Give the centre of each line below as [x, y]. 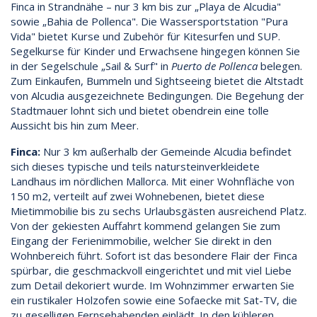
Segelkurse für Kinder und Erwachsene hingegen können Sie [155, 51]
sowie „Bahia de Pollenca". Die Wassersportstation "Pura [149, 21]
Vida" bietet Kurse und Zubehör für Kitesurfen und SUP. [145, 36]
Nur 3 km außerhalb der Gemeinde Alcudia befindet [166, 151]
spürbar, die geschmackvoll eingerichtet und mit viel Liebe [151, 270]
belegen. [280, 65]
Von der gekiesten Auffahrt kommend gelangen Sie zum [145, 225]
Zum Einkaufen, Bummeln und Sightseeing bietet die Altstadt [157, 80]
